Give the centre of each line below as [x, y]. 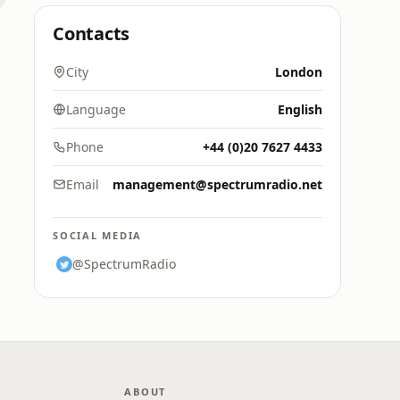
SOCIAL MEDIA [98, 235]
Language [96, 109]
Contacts [92, 33]
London [299, 72]
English [300, 109]
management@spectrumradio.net [217, 184]
